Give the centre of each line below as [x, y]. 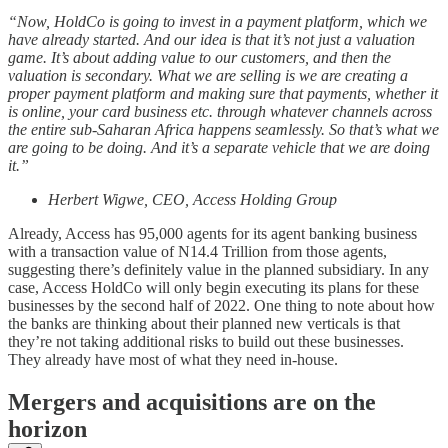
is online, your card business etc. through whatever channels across [220, 111]
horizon [50, 428]
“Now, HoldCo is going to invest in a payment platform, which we [217, 21]
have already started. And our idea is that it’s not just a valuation [211, 39]
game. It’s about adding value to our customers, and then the [199, 57]
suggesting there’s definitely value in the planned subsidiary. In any [218, 269]
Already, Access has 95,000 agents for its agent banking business [212, 233]
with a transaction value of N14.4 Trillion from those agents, [197, 251]
